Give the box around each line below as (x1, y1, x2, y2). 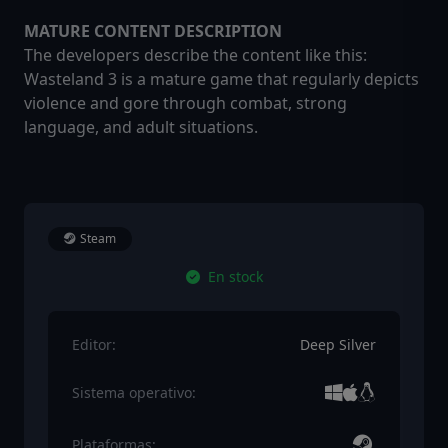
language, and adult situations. (24, 116, 258, 139)
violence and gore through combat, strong (24, 92, 347, 115)
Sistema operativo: (72, 383, 196, 403)
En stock (207, 267, 263, 287)
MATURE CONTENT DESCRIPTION (24, 20, 282, 43)
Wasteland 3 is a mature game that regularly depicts (24, 68, 419, 91)
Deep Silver (300, 335, 376, 355)
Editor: (72, 335, 116, 355)
